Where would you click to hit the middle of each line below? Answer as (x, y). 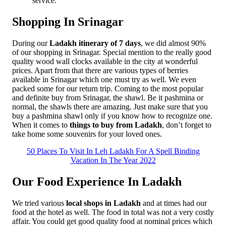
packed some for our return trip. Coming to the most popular (108, 89)
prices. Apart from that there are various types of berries (100, 71)
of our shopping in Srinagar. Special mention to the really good (112, 52)
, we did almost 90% (173, 43)
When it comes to (41, 125)
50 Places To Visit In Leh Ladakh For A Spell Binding (113, 151)
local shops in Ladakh (103, 203)
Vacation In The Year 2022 (113, 160)
